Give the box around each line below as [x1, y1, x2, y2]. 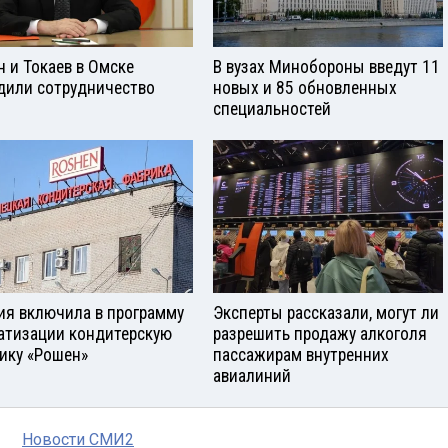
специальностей [213, 99, 331, 120]
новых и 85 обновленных [213, 78, 397, 99]
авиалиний [213, 366, 291, 387]
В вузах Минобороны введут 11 [213, 57, 440, 78]
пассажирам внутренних [213, 345, 389, 366]
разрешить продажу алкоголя [213, 324, 427, 345]
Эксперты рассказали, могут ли [213, 303, 439, 324]
